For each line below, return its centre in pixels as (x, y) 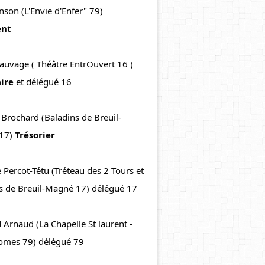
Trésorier (35, 135)
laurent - (115, 224)
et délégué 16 (43, 82)
